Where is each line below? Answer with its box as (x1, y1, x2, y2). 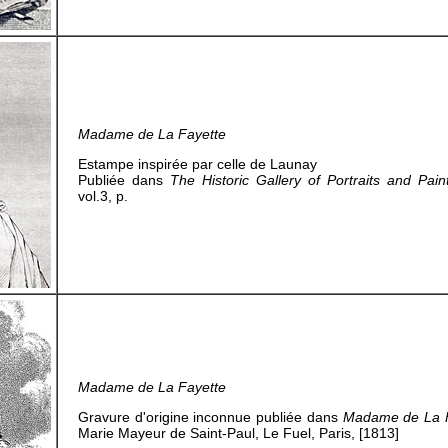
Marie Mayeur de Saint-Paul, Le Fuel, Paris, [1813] (78, 425, 399, 441)
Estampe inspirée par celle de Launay (78, 156, 317, 172)
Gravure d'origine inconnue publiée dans (78, 409, 343, 425)
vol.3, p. (78, 188, 128, 204)
